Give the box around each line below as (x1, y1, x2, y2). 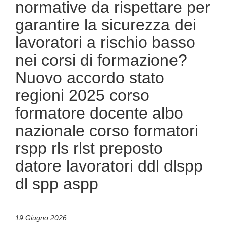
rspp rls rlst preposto (15, 139, 163, 157)
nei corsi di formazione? (15, 51, 187, 69)
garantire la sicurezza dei (15, 16, 196, 34)
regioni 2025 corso (15, 86, 149, 104)
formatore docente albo (15, 104, 183, 122)
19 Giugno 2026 (15, 214, 67, 222)
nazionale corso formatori (15, 122, 198, 140)
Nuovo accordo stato (15, 69, 164, 87)
